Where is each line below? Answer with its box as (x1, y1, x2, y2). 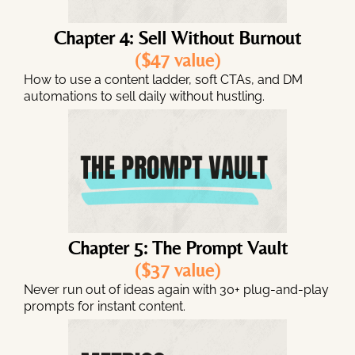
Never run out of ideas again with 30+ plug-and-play (24, 282, 329, 298)
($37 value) (135, 259, 220, 281)
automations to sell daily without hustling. (24, 89, 265, 105)
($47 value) (135, 49, 220, 71)
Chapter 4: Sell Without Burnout (54, 27, 301, 49)
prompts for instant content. (24, 299, 185, 315)
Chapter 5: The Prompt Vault (67, 237, 288, 259)
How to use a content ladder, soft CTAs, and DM (24, 72, 303, 88)
